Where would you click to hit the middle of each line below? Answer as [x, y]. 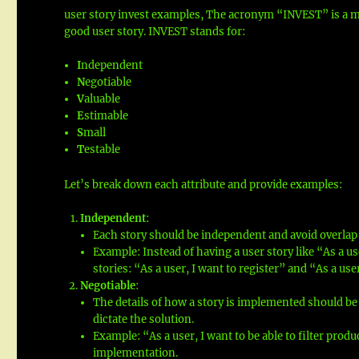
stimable [107, 116]
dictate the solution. [143, 319]
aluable [103, 99]
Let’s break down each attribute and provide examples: [204, 184]
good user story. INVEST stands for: [155, 32]
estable [103, 149]
